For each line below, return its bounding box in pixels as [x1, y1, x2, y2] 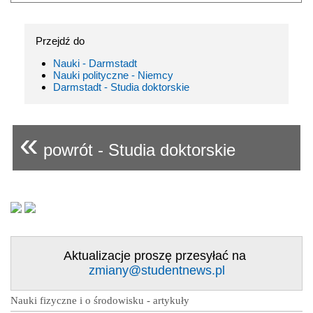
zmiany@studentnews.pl [88, 263, 225, 277]
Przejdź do [36, 34, 85, 47]
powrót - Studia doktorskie [38, 140, 235, 159]
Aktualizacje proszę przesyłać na [64, 248, 249, 263]
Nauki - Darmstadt [53, 57, 137, 69]
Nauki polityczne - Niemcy [53, 68, 173, 81]
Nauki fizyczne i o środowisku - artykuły [10, 294, 189, 306]
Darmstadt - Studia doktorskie [53, 80, 189, 93]
